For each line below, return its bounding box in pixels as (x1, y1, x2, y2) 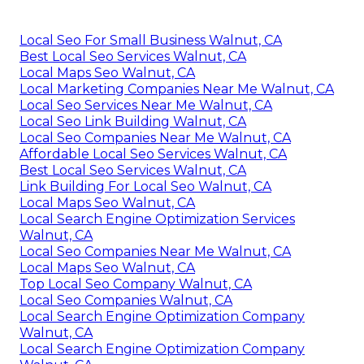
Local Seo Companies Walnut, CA (19, 292, 232, 309)
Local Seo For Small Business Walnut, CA (19, 32, 282, 49)
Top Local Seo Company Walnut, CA (19, 276, 252, 292)
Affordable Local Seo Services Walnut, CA (19, 146, 287, 162)
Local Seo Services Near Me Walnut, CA (19, 97, 272, 114)
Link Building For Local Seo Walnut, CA (19, 179, 271, 195)
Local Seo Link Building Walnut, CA (19, 114, 246, 130)
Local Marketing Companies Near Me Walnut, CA (19, 81, 334, 97)
